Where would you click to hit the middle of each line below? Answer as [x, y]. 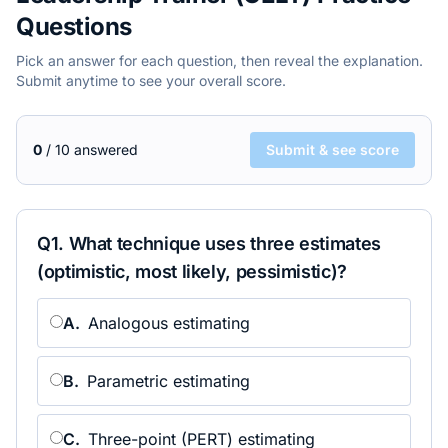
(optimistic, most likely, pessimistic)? [192, 271]
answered [104, 149]
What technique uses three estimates [224, 243]
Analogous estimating [169, 323]
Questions [74, 26]
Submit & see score [332, 149]
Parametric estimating [168, 381]
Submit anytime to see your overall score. [151, 80]
